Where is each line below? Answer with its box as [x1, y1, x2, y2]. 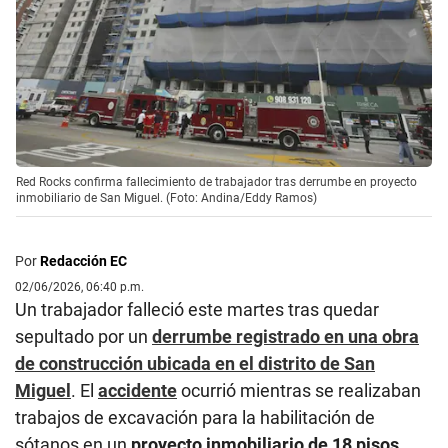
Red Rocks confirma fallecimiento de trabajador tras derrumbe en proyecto [16, 174, 417, 189]
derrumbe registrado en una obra [152, 325, 419, 347]
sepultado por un [15, 325, 152, 347]
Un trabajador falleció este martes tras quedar [15, 298, 379, 320]
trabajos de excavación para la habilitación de [15, 406, 375, 428]
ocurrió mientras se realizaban [177, 379, 421, 401]
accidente [98, 379, 177, 401]
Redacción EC [40, 252, 127, 269]
